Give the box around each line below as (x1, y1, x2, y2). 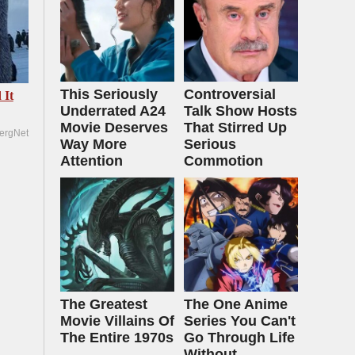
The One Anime (184, 296, 288, 312)
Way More (60, 136, 127, 152)
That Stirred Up (184, 120, 287, 136)
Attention (60, 153, 123, 169)
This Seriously (60, 86, 158, 102)
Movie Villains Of (60, 313, 174, 329)
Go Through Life (184, 330, 295, 345)
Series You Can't (184, 313, 296, 329)
